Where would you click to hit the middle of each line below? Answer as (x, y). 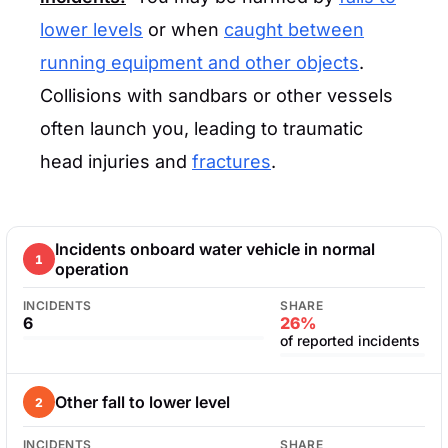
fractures (231, 161)
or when (183, 29)
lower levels (91, 29)
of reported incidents (350, 340)
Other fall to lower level (142, 402)
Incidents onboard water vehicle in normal (215, 249)
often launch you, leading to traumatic (201, 128)
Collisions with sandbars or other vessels (216, 95)
